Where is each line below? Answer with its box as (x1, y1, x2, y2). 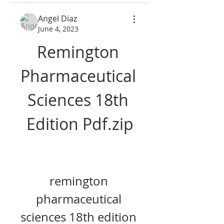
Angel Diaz (38, 13, 77, 24)
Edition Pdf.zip (26, 113, 133, 134)
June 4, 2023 (38, 24, 78, 33)
